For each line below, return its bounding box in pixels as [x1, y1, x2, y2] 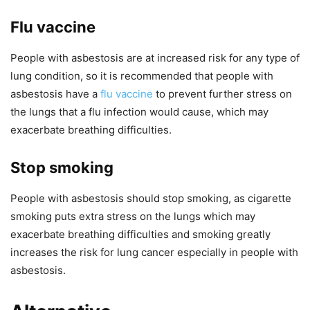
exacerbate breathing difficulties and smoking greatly [10, 228, 271, 241]
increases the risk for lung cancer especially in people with [10, 246, 298, 259]
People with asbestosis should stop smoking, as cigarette [10, 192, 291, 206]
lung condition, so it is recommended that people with [10, 69, 273, 83]
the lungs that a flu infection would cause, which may [10, 105, 268, 119]
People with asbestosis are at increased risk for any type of [10, 51, 300, 65]
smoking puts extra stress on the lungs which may [10, 210, 255, 224]
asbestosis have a [10, 87, 100, 101]
